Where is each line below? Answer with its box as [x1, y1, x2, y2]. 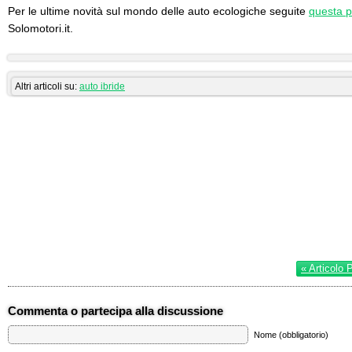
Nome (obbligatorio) [251, 330, 328, 339]
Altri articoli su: [15, 81, 79, 92]
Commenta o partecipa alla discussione [8, 304, 223, 317]
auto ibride [79, 81, 125, 92]
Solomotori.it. [8, 22, 73, 35]
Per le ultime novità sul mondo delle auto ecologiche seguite [8, 5, 309, 17]
